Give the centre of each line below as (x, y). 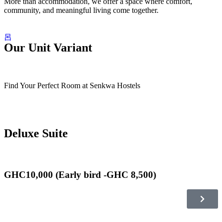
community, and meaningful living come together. (81, 10)
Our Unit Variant (48, 48)
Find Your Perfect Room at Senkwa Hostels (72, 86)
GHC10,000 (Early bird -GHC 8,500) (80, 174)
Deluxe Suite (36, 134)
